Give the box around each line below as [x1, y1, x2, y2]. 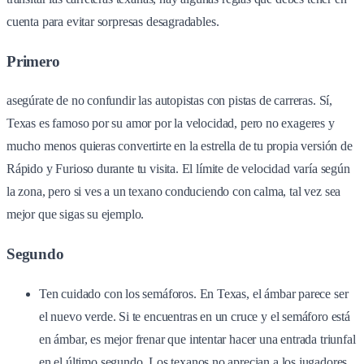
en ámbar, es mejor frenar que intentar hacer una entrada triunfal [39, 331, 356, 346]
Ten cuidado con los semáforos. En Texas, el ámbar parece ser [39, 286, 349, 301]
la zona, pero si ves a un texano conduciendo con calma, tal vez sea [6, 184, 341, 199]
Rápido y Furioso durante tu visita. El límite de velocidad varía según [6, 162, 350, 176]
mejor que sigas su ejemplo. [6, 207, 145, 222]
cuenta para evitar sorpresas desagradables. [6, 14, 219, 28]
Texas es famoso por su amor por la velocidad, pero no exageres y [6, 116, 335, 131]
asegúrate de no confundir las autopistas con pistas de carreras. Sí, [6, 93, 333, 108]
